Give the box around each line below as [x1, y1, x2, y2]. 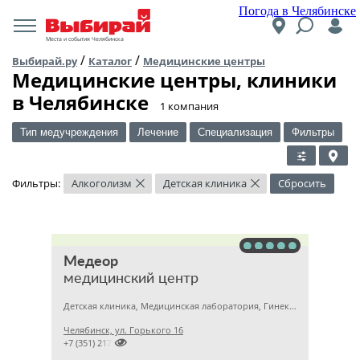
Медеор [63, 255, 118, 269]
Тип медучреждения [20, 126, 118, 138]
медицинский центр [63, 272, 198, 286]
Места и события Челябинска [46, 35, 124, 43]
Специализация [198, 126, 272, 138]
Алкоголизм [72, 176, 132, 190]
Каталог [88, 54, 132, 68]
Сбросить [278, 176, 326, 190]
